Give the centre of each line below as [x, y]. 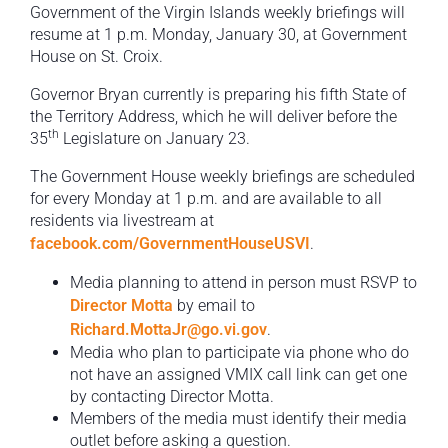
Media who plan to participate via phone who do [239, 353]
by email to [216, 306]
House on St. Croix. [96, 57]
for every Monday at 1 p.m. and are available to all [206, 199]
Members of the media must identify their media [238, 419]
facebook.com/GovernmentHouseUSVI [170, 244]
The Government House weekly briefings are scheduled [222, 177]
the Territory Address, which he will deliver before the [213, 117]
